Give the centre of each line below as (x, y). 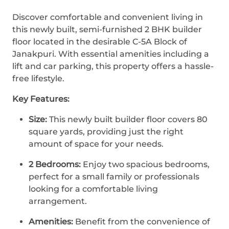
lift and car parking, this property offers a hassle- (113, 66)
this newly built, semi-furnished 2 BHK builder (107, 29)
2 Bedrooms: (55, 164)
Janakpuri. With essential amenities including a (111, 54)
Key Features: (41, 99)
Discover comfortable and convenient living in (108, 17)
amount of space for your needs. (96, 144)
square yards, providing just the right (106, 132)
